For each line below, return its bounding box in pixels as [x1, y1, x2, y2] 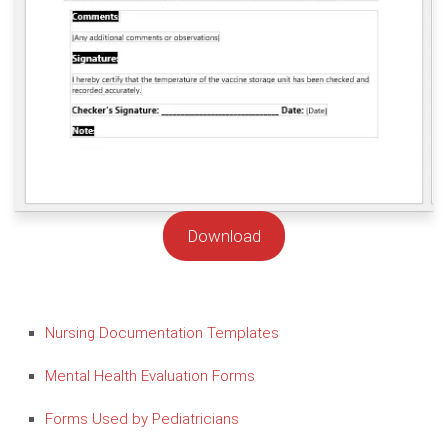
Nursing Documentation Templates [45, 324, 279, 342]
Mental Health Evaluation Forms [45, 366, 255, 385]
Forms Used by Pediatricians [45, 409, 239, 428]
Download [187, 225, 261, 246]
